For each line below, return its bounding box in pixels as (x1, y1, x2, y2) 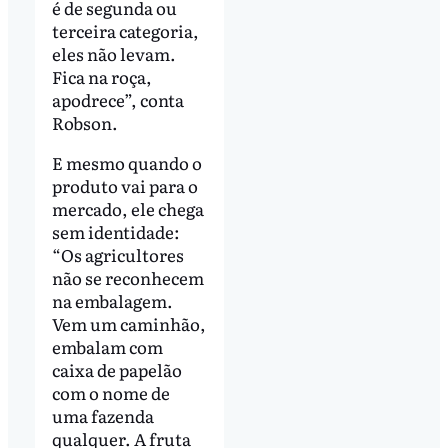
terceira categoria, (51, 18, 199, 44)
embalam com (51, 333, 163, 359)
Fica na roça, (51, 64, 152, 90)
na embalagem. (51, 287, 173, 313)
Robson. (51, 110, 118, 136)
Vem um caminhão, (51, 310, 206, 336)
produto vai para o (51, 172, 198, 198)
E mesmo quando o (51, 149, 202, 175)
